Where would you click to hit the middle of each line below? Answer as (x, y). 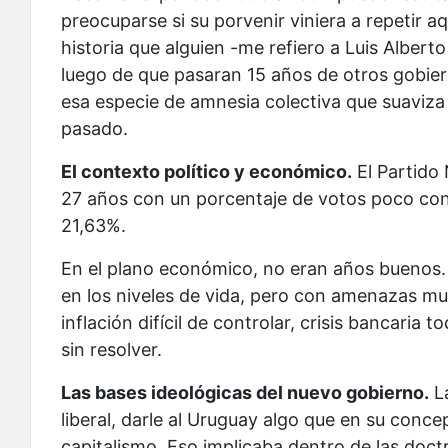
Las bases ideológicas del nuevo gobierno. (245, 393)
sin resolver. (111, 350)
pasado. (94, 129)
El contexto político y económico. (206, 172)
